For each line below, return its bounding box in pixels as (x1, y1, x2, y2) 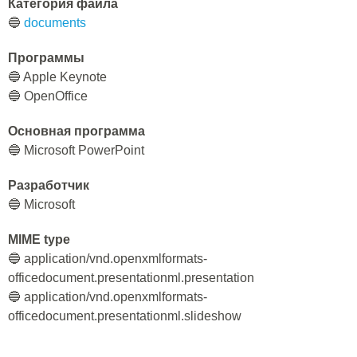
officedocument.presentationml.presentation (8, 271, 254, 284)
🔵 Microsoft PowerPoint (8, 143, 144, 157)
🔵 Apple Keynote (8, 70, 107, 84)
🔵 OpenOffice (8, 89, 88, 103)
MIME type (8, 233, 70, 246)
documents (24, 16, 86, 29)
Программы (8, 51, 84, 65)
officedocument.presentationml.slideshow (8, 309, 241, 323)
